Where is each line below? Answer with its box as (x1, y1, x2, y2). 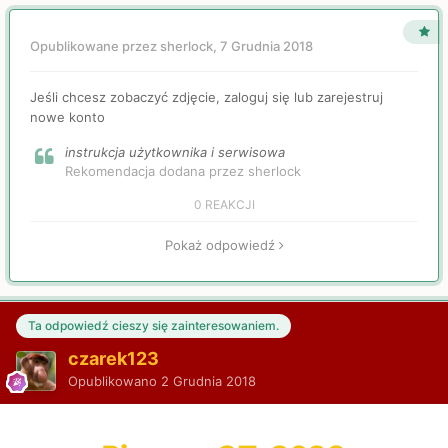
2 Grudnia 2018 (161, 372, 256, 389)
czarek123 (68, 347, 159, 369)
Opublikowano (68, 372, 161, 389)
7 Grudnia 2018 (220, 38, 313, 55)
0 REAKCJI (193, 197, 255, 213)
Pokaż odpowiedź (164, 237, 279, 254)
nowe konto (30, 109, 105, 126)
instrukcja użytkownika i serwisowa (65, 144, 285, 161)
